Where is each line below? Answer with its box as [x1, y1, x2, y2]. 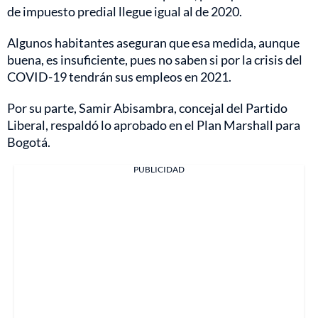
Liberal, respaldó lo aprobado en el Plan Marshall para [7, 116, 300, 133]
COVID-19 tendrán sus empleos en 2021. [7, 68, 231, 84]
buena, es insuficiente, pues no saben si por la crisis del [7, 51, 302, 67]
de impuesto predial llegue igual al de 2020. [7, 3, 242, 19]
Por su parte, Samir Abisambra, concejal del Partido [7, 99, 287, 116]
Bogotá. [7, 133, 50, 150]
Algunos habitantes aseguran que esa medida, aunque [7, 34, 300, 50]
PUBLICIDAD [133, 163, 185, 175]
